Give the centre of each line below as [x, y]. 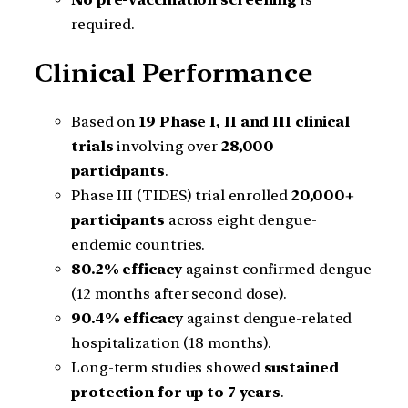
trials [92, 146]
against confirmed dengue [277, 269]
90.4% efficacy [127, 318]
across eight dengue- [240, 219]
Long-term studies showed [168, 367]
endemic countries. [138, 244]
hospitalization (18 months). [172, 342]
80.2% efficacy [127, 269]
